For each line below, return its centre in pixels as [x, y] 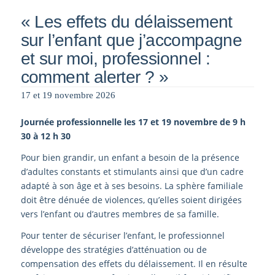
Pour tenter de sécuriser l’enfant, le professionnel [122, 235]
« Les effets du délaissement [126, 21]
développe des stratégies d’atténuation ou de [114, 249]
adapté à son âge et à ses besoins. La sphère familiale [132, 185]
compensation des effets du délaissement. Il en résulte [134, 263]
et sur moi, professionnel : [115, 58]
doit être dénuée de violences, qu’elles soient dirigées [131, 199]
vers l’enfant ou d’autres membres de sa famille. [120, 214]
